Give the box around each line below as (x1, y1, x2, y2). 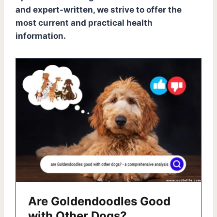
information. (15, 31, 66, 41)
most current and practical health (15, 17, 153, 28)
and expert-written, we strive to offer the (15, 4, 182, 15)
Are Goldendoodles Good (28, 194, 170, 208)
